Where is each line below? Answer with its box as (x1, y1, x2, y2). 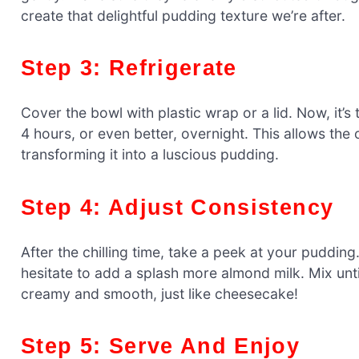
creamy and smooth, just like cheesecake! (21, 284, 298, 302)
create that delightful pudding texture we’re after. (21, 7, 345, 25)
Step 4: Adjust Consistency (36, 194, 334, 220)
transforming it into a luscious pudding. (21, 146, 279, 163)
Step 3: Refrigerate (36, 55, 237, 81)
